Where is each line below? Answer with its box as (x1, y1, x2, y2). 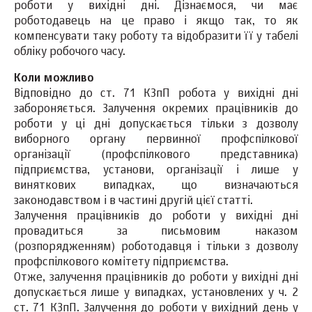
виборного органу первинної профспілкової (14, 134, 298, 146)
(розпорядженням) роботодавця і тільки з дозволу (14, 242, 298, 253)
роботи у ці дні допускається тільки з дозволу (14, 119, 298, 131)
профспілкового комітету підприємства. (14, 257, 228, 269)
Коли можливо (14, 73, 94, 85)
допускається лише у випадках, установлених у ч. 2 (14, 288, 298, 299)
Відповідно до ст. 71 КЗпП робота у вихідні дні (14, 88, 298, 100)
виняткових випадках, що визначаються (14, 180, 298, 192)
